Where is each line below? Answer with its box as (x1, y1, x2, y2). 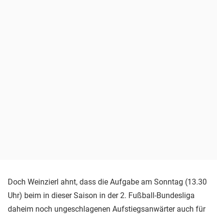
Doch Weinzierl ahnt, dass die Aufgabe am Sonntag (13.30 (8, 177, 207, 187)
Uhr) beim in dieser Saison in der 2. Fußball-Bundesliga (8, 191, 195, 201)
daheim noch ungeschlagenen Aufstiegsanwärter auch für (8, 204, 205, 214)
